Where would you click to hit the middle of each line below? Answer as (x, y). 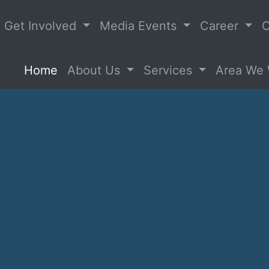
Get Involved (42, 26)
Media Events (140, 26)
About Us (95, 70)
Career (221, 26)
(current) (81, 70)
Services (169, 70)
